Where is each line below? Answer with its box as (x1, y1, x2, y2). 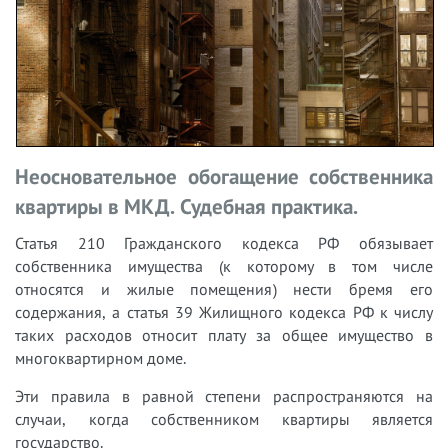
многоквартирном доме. (15, 347, 186, 368)
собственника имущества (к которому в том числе (15, 255, 433, 276)
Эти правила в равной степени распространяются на (15, 385, 433, 406)
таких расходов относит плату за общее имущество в (15, 324, 433, 345)
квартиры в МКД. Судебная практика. (15, 192, 358, 220)
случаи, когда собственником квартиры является (15, 408, 433, 429)
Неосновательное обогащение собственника (15, 162, 433, 190)
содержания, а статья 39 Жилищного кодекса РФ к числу (15, 301, 433, 322)
